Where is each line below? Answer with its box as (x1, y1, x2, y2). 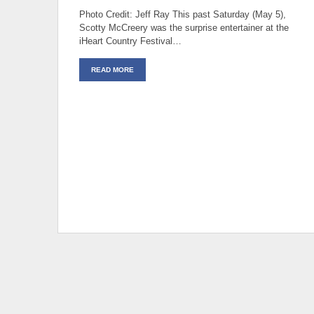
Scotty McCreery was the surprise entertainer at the (79, 22, 289, 33)
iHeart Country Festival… (79, 35, 182, 46)
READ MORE (91, 65, 134, 74)
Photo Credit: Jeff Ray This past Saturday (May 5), (79, 8, 286, 20)
